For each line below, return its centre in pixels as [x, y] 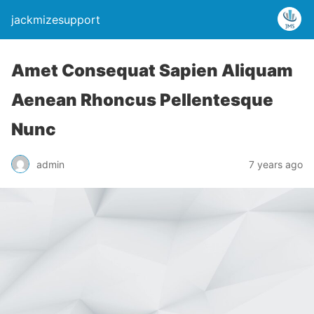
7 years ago [276, 164]
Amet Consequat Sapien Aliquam [152, 70]
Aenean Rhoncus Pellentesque [142, 100]
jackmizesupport [56, 20]
